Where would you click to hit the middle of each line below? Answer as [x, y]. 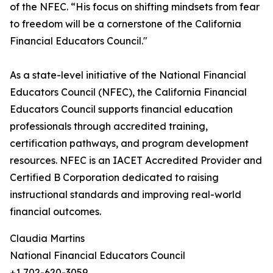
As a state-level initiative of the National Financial [128, 75]
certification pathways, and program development [129, 143]
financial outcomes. [55, 211]
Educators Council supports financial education [121, 109]
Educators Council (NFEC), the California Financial [128, 92]
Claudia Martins [47, 238]
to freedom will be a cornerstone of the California [126, 24]
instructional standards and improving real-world [126, 194]
